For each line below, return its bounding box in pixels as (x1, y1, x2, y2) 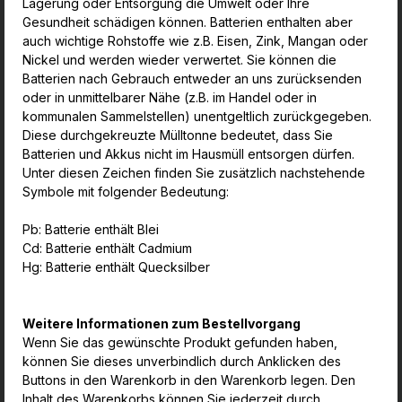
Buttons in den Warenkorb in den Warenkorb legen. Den (22, 372, 355, 388)
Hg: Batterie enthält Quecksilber (22, 259, 210, 275)
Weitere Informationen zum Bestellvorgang (22, 316, 303, 331)
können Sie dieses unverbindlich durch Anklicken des (22, 354, 341, 369)
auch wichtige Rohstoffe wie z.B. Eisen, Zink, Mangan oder (22, 33, 368, 48)
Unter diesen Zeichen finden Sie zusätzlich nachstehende (22, 165, 365, 180)
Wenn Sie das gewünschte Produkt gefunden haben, (22, 335, 337, 350)
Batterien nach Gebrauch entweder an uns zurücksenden (22, 71, 362, 86)
